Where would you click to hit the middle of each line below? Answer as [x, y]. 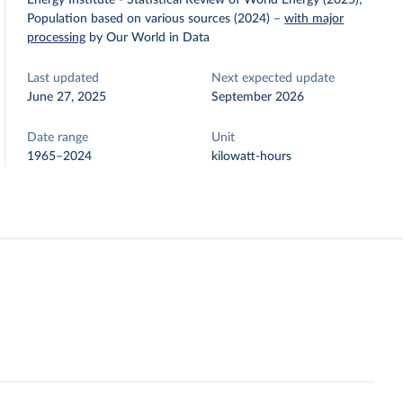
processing [57, 38]
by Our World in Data [150, 38]
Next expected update [273, 78]
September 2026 [258, 97]
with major [314, 19]
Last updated [63, 78]
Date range [58, 138]
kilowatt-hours [252, 157]
